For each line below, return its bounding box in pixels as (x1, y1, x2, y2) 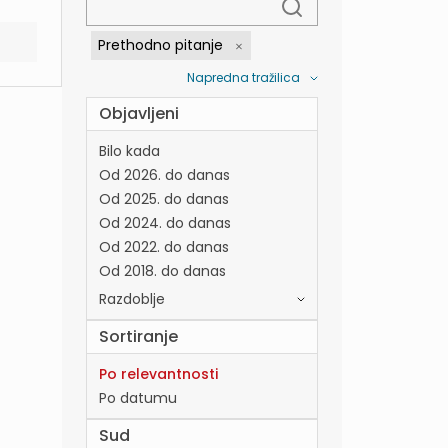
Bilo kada (99, 141, 160, 162)
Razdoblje (99, 289, 165, 310)
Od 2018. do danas (99, 261, 226, 282)
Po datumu (99, 388, 177, 409)
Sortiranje (99, 325, 178, 349)
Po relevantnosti (99, 364, 218, 385)
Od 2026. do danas (99, 165, 230, 186)
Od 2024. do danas (99, 213, 231, 234)
